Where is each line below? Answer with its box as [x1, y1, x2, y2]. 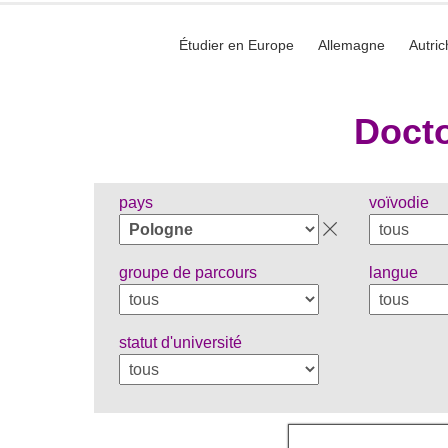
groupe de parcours [119, 264, 257, 281]
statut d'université [119, 334, 242, 351]
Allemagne [317, 37, 385, 53]
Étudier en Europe [178, 37, 294, 53]
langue [369, 264, 418, 281]
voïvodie [369, 194, 429, 211]
